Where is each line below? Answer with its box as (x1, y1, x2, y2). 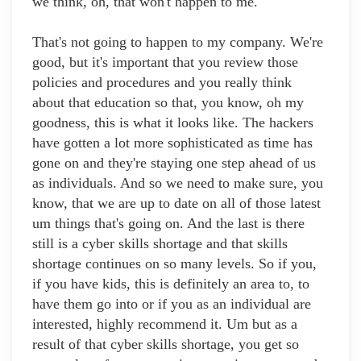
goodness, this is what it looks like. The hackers (32, 114, 313, 131)
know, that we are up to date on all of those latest (32, 195, 321, 212)
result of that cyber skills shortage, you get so (32, 336, 299, 353)
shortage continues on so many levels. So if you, (32, 255, 317, 272)
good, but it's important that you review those (32, 54, 298, 71)
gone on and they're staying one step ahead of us (32, 155, 316, 172)
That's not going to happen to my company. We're (32, 34, 323, 51)
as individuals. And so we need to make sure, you (32, 175, 323, 192)
